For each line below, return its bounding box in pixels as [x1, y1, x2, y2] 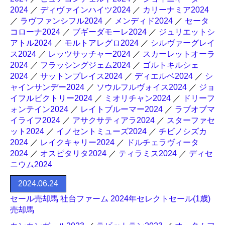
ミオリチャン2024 [104, 94, 171, 102]
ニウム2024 [10, 160, 52, 169]
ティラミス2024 [119, 149, 177, 158]
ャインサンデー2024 [10, 83, 84, 91]
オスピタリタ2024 [40, 149, 106, 158]
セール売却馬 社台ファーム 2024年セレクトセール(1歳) [10, 194, 210, 203]
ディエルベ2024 [135, 72, 193, 80]
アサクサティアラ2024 [72, 116, 155, 125]
